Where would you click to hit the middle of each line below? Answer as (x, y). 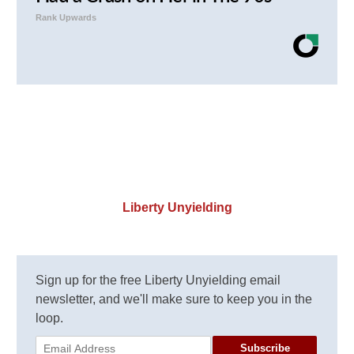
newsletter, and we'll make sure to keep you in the (174, 299)
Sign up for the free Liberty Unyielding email (158, 281)
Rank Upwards (66, 18)
